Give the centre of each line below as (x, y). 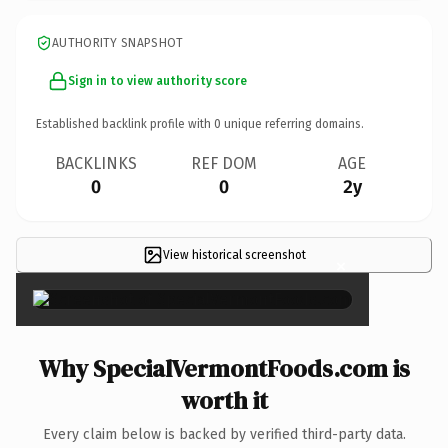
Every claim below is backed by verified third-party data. (224, 434)
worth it (224, 400)
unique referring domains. (292, 123)
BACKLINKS (96, 163)
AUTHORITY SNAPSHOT (118, 42)
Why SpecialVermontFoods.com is (224, 368)
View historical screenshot (234, 254)
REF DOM (224, 163)
